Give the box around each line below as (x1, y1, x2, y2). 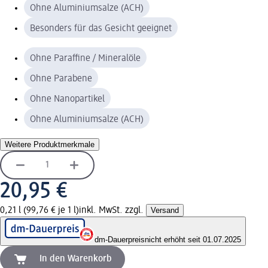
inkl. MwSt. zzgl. (79, 205, 146, 215)
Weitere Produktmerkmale (5, 139, 95, 149)
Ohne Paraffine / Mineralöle (30, 53, 141, 63)
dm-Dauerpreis (95, 234, 145, 244)
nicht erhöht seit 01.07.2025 (145, 234, 241, 244)
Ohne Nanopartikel (30, 94, 105, 104)
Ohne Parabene (30, 74, 92, 84)
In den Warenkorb (39, 254, 112, 264)
